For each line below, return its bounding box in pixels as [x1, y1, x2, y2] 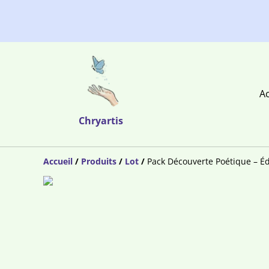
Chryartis [79, 114, 123, 128]
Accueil [43, 155, 73, 167]
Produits [81, 155, 116, 167]
